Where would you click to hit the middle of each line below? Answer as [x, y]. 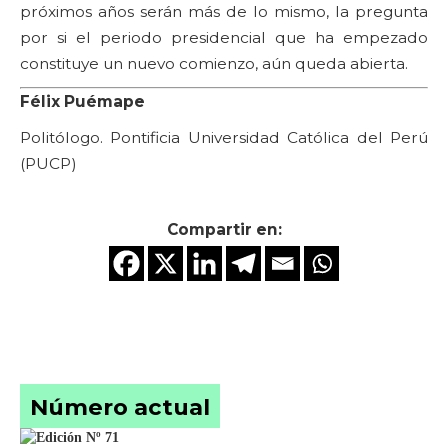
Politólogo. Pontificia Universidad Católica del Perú [224, 137]
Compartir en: [224, 229]
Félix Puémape [82, 101]
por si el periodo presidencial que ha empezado [224, 37]
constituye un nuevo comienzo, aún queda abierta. [214, 63]
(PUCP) [48, 163]
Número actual [120, 406]
